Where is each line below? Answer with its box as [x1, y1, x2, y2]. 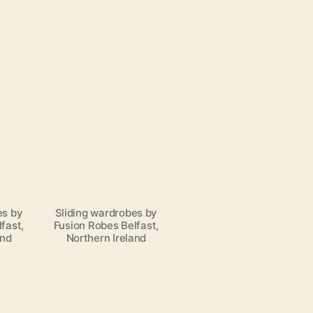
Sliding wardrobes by [54, 206, 158, 220]
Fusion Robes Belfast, [53, 219, 159, 233]
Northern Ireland [66, 231, 147, 245]
